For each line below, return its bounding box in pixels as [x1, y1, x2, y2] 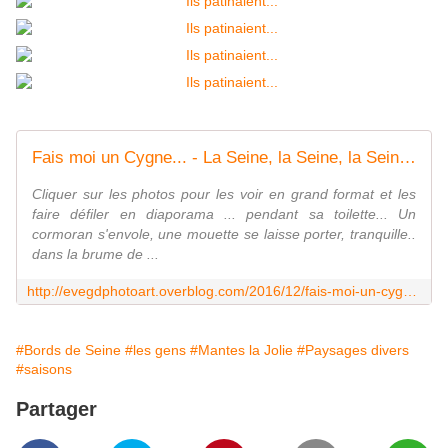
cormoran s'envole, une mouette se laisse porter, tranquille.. [32, 225, 416, 242]
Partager [16, 397, 97, 420]
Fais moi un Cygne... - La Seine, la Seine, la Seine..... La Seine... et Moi [399, 147, 416, 167]
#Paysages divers [297, 341, 409, 358]
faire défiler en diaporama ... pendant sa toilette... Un [32, 205, 416, 222]
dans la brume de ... [32, 245, 159, 262]
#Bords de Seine [16, 341, 121, 358]
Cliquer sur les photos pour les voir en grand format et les [32, 185, 416, 202]
